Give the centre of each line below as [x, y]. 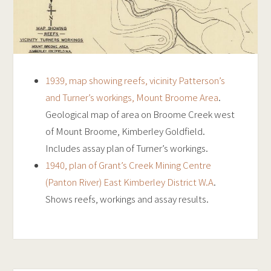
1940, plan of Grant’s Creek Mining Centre [128, 165]
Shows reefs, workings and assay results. [127, 198]
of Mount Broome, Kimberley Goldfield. [125, 131]
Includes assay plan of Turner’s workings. [126, 148]
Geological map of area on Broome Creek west [140, 114]
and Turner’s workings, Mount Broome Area [132, 97]
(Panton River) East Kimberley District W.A [129, 181]
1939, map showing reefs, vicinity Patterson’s [135, 80]
